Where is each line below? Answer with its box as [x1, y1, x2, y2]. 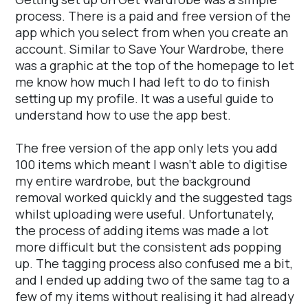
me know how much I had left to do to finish [15, 74, 269, 91]
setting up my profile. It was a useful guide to [15, 90, 274, 107]
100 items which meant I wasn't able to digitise [15, 156, 287, 173]
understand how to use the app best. [15, 107, 231, 124]
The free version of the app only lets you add [15, 140, 278, 157]
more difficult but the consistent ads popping [15, 239, 281, 256]
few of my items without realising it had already [15, 288, 294, 305]
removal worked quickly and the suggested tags [15, 189, 292, 206]
